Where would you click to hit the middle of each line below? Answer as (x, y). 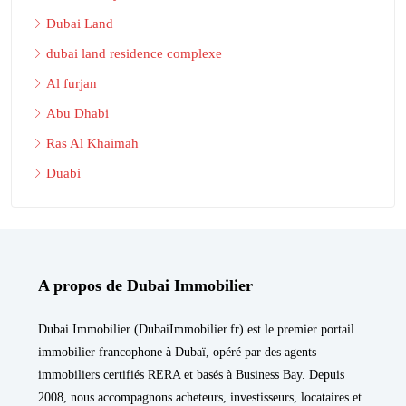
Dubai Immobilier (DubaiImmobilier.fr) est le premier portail (196, 329)
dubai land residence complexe (134, 53)
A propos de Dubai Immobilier (145, 285)
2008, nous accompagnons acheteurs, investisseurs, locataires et (200, 397)
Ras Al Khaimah (92, 143)
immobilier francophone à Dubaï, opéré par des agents (177, 352)
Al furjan (72, 83)
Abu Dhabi (77, 113)
